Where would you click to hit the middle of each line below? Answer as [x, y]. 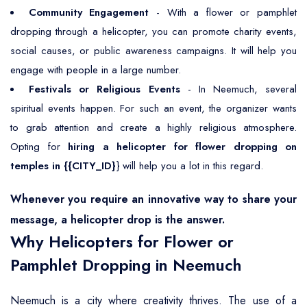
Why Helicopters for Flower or [122, 242]
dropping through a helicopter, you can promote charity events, [153, 32]
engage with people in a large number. [96, 70]
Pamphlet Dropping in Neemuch [126, 265]
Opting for [39, 147]
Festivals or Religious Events [105, 89]
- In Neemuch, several [238, 89]
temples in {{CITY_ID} [63, 166]
